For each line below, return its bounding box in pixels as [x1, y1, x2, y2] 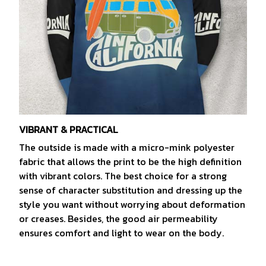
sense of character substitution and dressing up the [19, 183, 242, 198]
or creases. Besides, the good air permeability [19, 211, 218, 226]
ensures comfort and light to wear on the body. [19, 226, 224, 240]
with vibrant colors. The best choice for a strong [19, 169, 227, 183]
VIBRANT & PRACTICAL [19, 122, 120, 137]
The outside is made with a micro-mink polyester [19, 140, 235, 155]
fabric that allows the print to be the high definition [19, 154, 242, 169]
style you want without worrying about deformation [19, 197, 245, 212]
